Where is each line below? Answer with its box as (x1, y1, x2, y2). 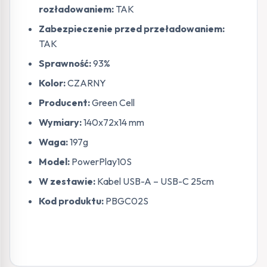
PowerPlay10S (70, 155, 132, 167)
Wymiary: (39, 116, 82, 128)
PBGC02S (104, 194, 148, 207)
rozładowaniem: (39, 2, 114, 15)
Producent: (39, 96, 90, 108)
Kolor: (39, 76, 66, 89)
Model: (39, 155, 70, 167)
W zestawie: (39, 175, 95, 187)
